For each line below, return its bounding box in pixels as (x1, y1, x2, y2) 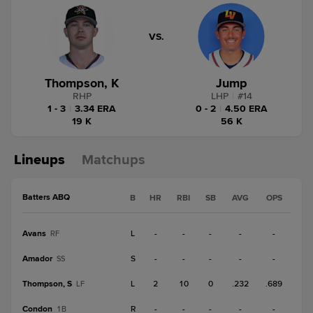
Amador (22, 254, 52, 264)
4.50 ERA (224, 103, 268, 115)
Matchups (82, 152, 145, 168)
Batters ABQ (22, 192, 70, 203)
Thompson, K (45, 75, 119, 91)
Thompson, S (22, 279, 72, 289)
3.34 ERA (75, 103, 116, 115)
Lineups (14, 152, 65, 168)
